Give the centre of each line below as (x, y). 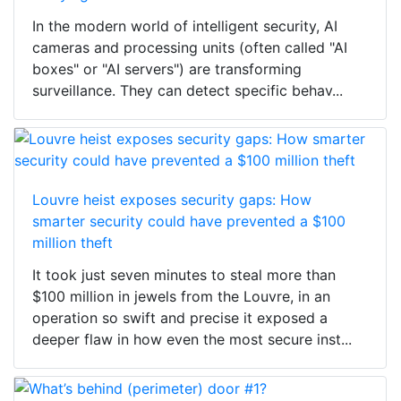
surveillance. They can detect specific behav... (188, 90)
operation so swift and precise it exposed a (180, 317)
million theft (73, 242)
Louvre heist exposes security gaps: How (172, 199)
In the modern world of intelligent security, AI (185, 26)
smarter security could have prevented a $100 (189, 221)
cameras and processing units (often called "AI (190, 47)
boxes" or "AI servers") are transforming (167, 68)
